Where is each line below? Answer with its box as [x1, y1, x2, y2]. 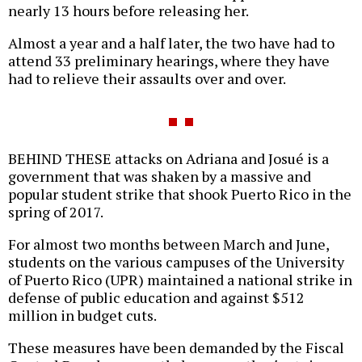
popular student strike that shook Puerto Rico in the [8, 184, 351, 204]
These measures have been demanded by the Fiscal [8, 338, 344, 358]
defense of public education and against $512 [8, 288, 305, 308]
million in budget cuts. [8, 305, 157, 326]
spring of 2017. [8, 202, 103, 222]
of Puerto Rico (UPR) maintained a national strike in [8, 270, 352, 290]
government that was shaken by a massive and [8, 166, 311, 187]
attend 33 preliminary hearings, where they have [8, 51, 330, 71]
